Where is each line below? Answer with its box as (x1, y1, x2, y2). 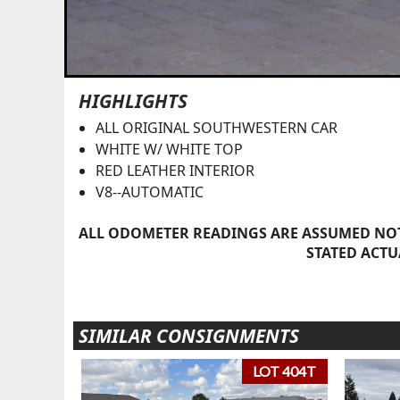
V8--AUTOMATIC (95, 182, 204, 203)
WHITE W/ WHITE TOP (95, 139, 243, 160)
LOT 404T (253, 362, 317, 380)
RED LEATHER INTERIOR (95, 161, 254, 181)
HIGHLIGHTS (78, 88, 187, 114)
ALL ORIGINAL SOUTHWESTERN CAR (95, 118, 337, 138)
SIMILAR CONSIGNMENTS (78, 323, 299, 349)
